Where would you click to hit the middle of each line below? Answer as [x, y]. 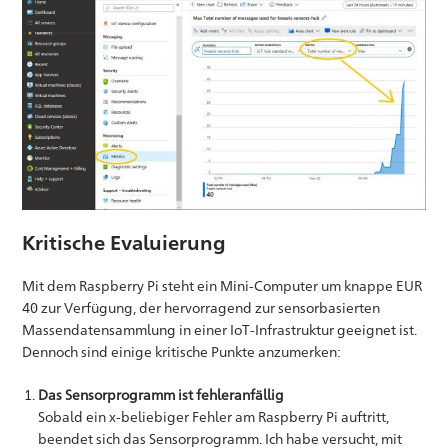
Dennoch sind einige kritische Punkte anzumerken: [182, 351]
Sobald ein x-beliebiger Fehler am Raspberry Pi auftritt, [214, 416]
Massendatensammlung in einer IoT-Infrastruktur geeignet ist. [220, 329]
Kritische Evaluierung [124, 242]
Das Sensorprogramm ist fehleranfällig [161, 394]
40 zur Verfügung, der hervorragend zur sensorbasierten [201, 307]
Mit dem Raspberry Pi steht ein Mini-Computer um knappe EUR [222, 285]
